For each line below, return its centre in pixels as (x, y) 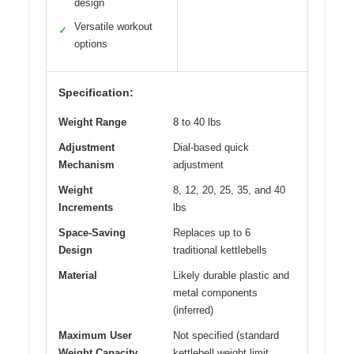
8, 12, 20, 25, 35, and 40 (229, 190)
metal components (215, 293)
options (91, 44)
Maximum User (95, 336)
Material (78, 276)
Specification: (96, 93)
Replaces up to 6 (212, 233)
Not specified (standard (226, 336)
